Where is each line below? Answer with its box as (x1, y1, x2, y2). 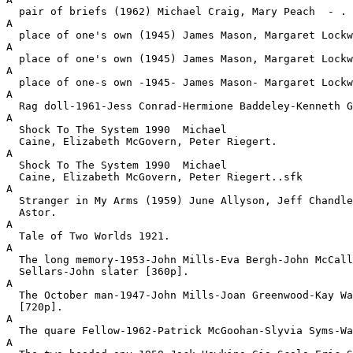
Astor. (6, 206, 57, 218)
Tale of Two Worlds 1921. (6, 230, 170, 242)
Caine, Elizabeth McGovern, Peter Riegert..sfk (6, 171, 303, 183)
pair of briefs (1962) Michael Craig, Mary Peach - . (6, 6, 347, 17)
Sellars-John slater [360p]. (6, 266, 189, 277)
